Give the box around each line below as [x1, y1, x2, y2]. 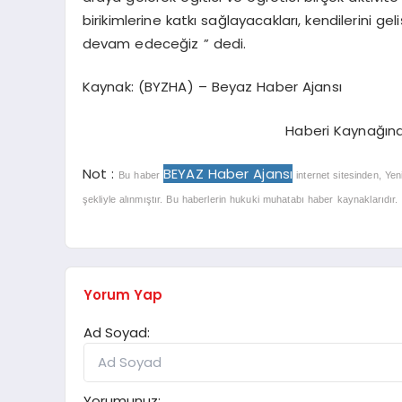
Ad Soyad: [83, 323, 150, 343]
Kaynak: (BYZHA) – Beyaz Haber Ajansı [82, 77, 342, 97]
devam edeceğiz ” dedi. [82, 33, 247, 53]
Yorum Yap [83, 285, 162, 305]
